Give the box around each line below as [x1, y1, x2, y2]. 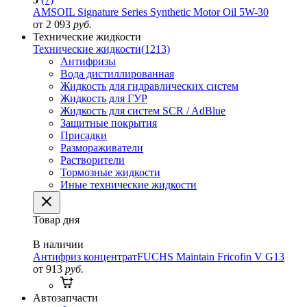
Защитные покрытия [60, 117, 157, 129]
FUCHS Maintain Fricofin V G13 [137, 251, 284, 262]
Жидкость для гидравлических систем [60, 80, 238, 92]
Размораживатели [60, 142, 143, 153]
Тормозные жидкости [60, 167, 160, 178]
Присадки [60, 130, 107, 141]
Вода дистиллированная [60, 68, 174, 79]
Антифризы [60, 56, 116, 67]
